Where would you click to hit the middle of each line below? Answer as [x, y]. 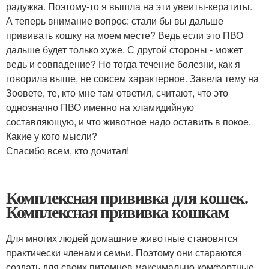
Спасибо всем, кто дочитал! [68, 150]
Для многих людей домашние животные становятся [122, 238]
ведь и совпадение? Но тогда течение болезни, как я [123, 64]
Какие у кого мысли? [52, 136]
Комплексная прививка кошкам [117, 212]
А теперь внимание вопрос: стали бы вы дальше [115, 21]
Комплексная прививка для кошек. [127, 197]
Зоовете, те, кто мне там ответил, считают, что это [117, 93]
